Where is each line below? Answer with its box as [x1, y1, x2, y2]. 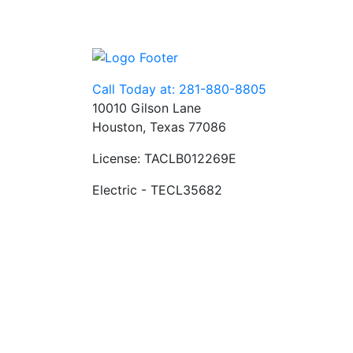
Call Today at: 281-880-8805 [92, 81, 266, 98]
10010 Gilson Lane [92, 100, 201, 117]
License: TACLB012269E [92, 150, 236, 167]
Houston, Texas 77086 [92, 119, 226, 136]
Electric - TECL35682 [92, 182, 222, 199]
